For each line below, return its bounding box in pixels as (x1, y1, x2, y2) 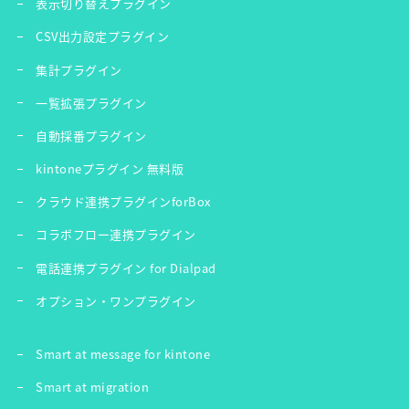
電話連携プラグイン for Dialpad (36, 258, 216, 277)
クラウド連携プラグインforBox (36, 193, 211, 211)
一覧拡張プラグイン (36, 93, 147, 111)
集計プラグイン (36, 60, 122, 79)
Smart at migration (36, 378, 149, 396)
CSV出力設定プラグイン (36, 27, 169, 46)
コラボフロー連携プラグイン (36, 225, 196, 244)
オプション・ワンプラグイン (36, 291, 196, 309)
